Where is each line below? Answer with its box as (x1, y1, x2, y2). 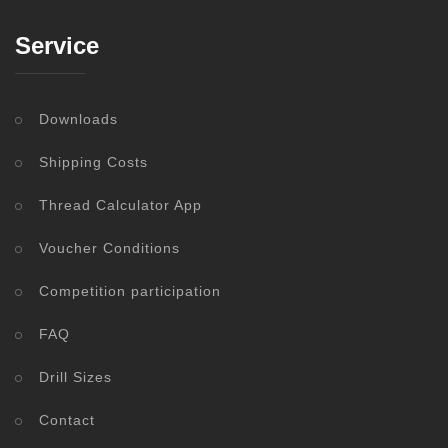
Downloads (39, 111, 118, 128)
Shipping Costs (39, 154, 148, 171)
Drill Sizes (39, 369, 112, 386)
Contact (39, 412, 95, 429)
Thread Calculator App (39, 197, 202, 214)
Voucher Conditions (39, 240, 180, 257)
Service (15, 32, 99, 60)
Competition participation (39, 283, 221, 300)
